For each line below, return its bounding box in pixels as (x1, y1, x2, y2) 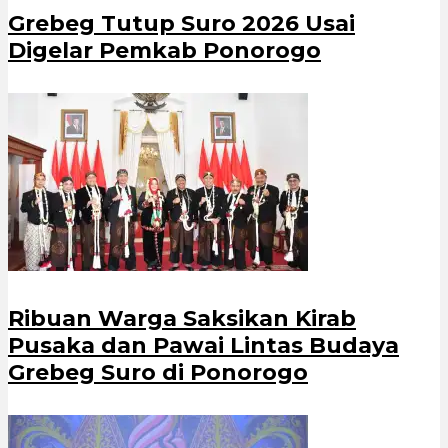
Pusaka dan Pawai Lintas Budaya (8, 331, 399, 359)
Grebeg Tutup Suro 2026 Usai (8, 10, 355, 38)
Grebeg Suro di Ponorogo (8, 358, 308, 386)
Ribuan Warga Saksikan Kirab (8, 304, 356, 332)
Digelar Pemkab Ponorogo (8, 37, 321, 65)
